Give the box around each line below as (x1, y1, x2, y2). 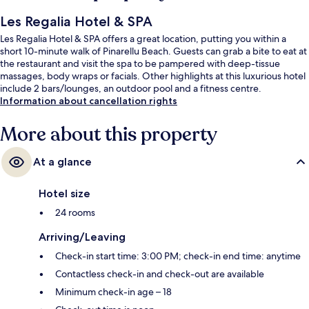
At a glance (33, 154, 92, 168)
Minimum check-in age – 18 (55, 285, 172, 298)
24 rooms (55, 206, 95, 219)
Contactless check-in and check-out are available (55, 267, 264, 280)
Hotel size (39, 186, 90, 200)
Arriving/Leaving (39, 230, 126, 243)
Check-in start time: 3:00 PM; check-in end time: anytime (55, 249, 301, 262)
